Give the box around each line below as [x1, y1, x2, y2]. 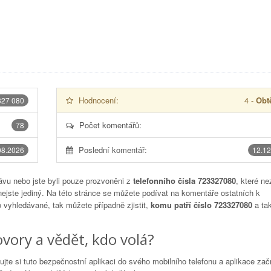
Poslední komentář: [78, 144, 147, 155]
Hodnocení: [78, 94, 119, 106]
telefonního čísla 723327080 [133, 175, 236, 186]
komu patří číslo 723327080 [151, 199, 252, 211]
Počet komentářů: [79, 119, 142, 131]
